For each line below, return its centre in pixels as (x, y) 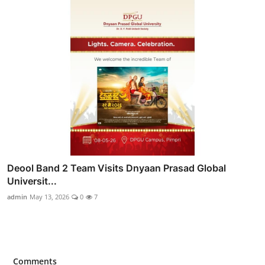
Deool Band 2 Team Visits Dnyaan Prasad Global (117, 168)
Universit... (32, 181)
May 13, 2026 (49, 196)
